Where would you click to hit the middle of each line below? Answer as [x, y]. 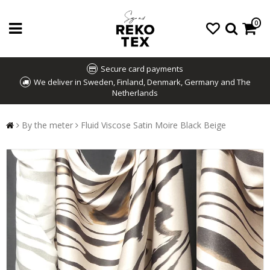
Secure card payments [142, 69]
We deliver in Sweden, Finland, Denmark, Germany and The [142, 82]
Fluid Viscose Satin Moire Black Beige [153, 125]
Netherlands [135, 93]
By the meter [47, 125]
